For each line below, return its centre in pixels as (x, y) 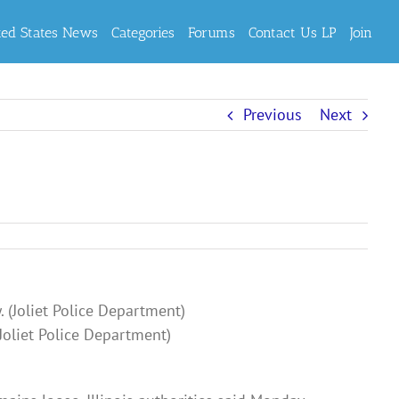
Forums (212, 33)
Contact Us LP (293, 33)
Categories (143, 33)
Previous (273, 114)
